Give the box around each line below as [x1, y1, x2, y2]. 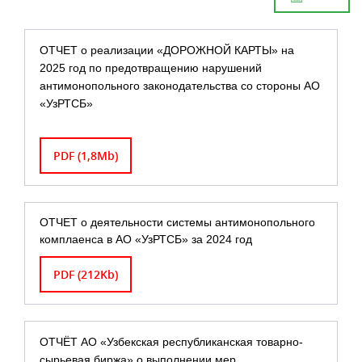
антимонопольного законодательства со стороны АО [40, 79, 320, 93]
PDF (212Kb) [53, 267, 118, 283]
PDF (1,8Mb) [53, 148, 118, 164]
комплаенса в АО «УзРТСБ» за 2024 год [40, 233, 252, 246]
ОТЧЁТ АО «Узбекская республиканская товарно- [40, 335, 303, 349]
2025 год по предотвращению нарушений [40, 61, 262, 75]
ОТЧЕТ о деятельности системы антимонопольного [40, 216, 315, 229]
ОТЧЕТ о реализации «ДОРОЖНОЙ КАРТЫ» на [40, 44, 294, 57]
